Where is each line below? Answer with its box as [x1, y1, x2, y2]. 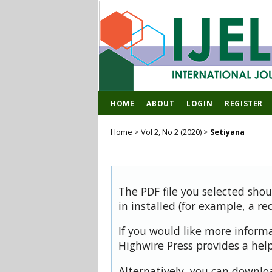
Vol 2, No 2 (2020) [141, 126, 202, 137]
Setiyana [210, 126, 245, 137]
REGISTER [225, 98, 263, 108]
